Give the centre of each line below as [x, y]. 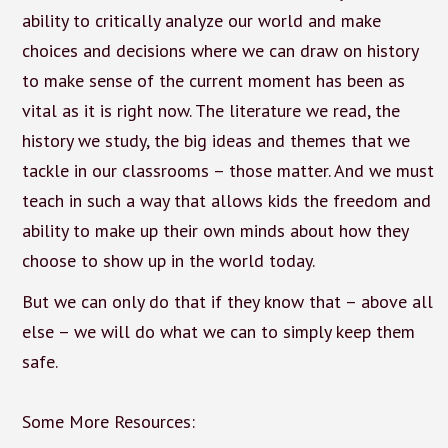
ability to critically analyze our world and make [201, 21]
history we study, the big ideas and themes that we [215, 141]
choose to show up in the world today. [168, 261]
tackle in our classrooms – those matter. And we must [227, 171]
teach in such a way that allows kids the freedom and [226, 201]
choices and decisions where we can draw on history [219, 51]
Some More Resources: [108, 421]
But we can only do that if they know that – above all [227, 301]
